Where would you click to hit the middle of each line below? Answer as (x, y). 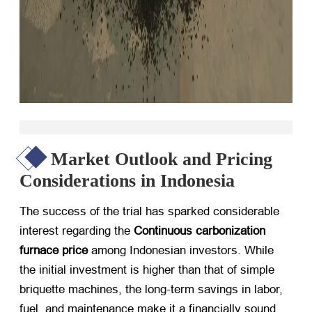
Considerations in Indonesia (127, 181)
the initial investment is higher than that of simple (147, 270)
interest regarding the (77, 231)
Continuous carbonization (200, 231)
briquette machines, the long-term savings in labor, (151, 290)
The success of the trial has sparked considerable (149, 212)
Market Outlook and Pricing (162, 159)
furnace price (54, 251)
